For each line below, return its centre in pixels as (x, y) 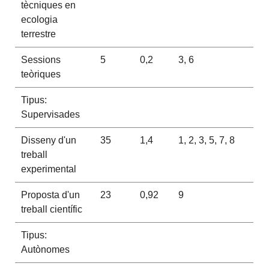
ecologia (39, 19)
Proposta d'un (50, 195)
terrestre (38, 34)
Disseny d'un (48, 140)
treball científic (51, 209)
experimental (48, 169)
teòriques (41, 74)
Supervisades (50, 114)
